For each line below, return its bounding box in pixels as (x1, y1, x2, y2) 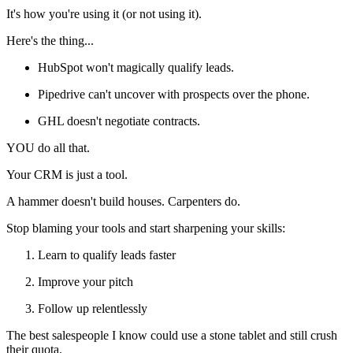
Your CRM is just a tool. (6, 167, 128, 181)
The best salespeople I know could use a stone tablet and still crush (6, 328, 337, 342)
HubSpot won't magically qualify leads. (38, 60, 234, 74)
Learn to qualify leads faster (38, 247, 176, 262)
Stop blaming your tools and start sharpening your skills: (6, 221, 285, 235)
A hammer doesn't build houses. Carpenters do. (6, 194, 240, 208)
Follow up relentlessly (38, 301, 147, 315)
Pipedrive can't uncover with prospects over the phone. (38, 87, 310, 101)
